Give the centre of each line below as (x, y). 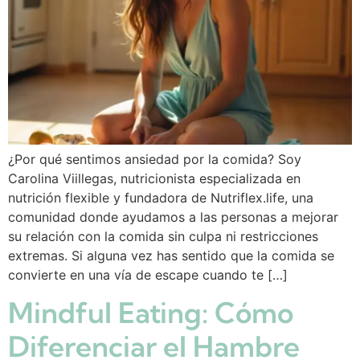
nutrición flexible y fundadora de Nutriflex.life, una (161, 197)
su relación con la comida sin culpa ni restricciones (163, 236)
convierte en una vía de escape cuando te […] (148, 274)
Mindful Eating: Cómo (151, 313)
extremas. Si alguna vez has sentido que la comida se (171, 255)
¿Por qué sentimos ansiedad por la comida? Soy (155, 159)
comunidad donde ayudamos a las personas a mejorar (173, 217)
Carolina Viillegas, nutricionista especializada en (154, 178)
